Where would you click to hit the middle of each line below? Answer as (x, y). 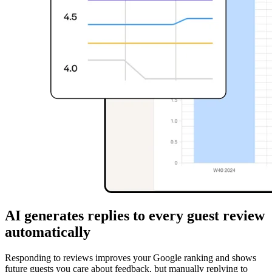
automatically (48, 232)
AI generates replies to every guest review (135, 215)
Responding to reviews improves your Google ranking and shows (131, 257)
